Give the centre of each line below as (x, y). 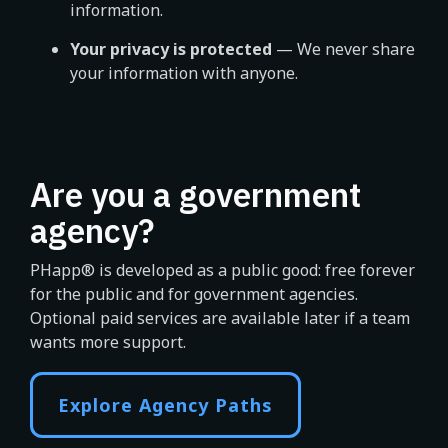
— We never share (343, 49)
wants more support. (108, 342)
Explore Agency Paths (165, 405)
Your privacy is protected (171, 49)
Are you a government (195, 194)
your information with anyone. (184, 73)
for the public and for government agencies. (194, 294)
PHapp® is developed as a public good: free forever (222, 270)
